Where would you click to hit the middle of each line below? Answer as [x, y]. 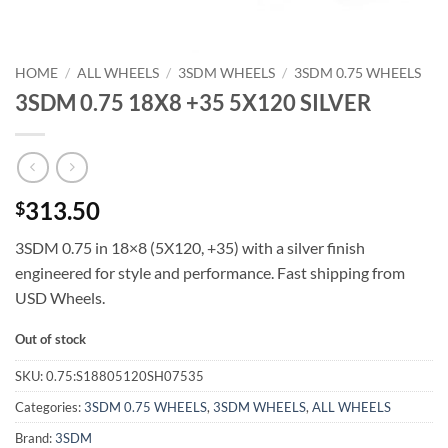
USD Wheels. [60, 298]
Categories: [49, 407]
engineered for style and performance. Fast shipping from [210, 273]
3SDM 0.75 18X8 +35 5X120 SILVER [193, 102]
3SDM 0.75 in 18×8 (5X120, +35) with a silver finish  [191, 248]
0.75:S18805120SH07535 [125, 376]
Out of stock [50, 339]
